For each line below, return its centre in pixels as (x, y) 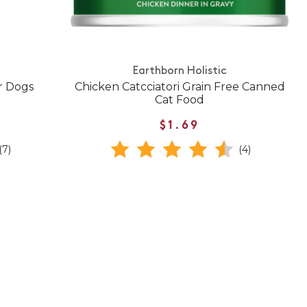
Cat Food (180, 99)
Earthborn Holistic (180, 71)
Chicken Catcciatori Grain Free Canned (180, 86)
